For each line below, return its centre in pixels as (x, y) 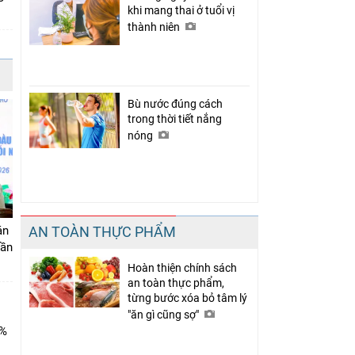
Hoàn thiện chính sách (182, 267)
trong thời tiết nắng (175, 118)
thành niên (155, 27)
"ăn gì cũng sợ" (164, 314)
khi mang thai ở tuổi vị (181, 10)
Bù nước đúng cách (175, 103)
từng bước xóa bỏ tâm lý (187, 298)
